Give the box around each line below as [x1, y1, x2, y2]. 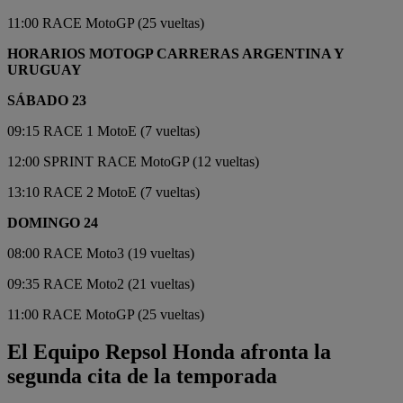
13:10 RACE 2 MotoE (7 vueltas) [7, 184, 200, 200]
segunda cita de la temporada [7, 364, 277, 389]
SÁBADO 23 [7, 92, 86, 108]
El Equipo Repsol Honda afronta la [7, 340, 331, 364]
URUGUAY [7, 61, 82, 77]
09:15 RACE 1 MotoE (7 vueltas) [7, 122, 200, 139]
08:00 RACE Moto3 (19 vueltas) [7, 245, 194, 261]
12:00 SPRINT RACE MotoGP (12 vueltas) [7, 153, 259, 169]
